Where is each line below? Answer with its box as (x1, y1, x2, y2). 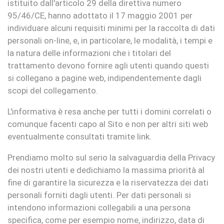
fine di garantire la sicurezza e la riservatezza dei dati (7, 177, 208, 187)
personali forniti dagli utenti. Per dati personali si (7, 190, 191, 200)
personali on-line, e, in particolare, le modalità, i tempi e (7, 35, 212, 45)
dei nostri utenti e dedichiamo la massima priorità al (7, 165, 204, 175)
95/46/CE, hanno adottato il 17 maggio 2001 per (7, 10, 192, 20)
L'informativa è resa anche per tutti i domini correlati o (7, 106, 211, 116)
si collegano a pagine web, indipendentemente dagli (7, 73, 201, 83)
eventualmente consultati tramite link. (7, 131, 151, 141)
